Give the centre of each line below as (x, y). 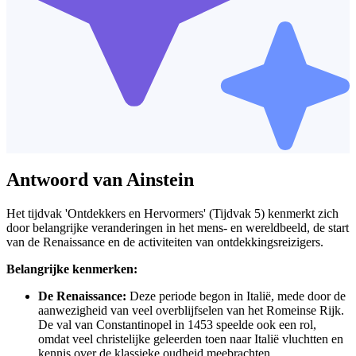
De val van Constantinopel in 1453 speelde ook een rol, (177, 324)
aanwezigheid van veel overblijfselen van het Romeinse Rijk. (191, 310)
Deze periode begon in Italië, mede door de (236, 296)
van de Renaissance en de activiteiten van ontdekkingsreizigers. (165, 242)
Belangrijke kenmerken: (72, 269)
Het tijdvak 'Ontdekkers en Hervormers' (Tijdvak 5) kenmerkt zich (172, 213)
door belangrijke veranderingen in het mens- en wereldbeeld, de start (178, 227)
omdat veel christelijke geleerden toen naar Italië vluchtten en (191, 339)
